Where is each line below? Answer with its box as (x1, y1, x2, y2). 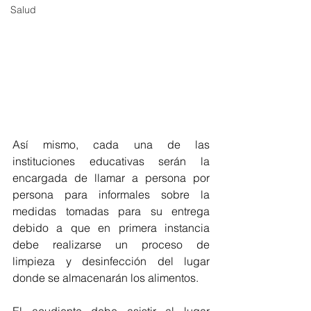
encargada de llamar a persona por (12, 171, 210, 185)
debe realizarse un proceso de (12, 237, 210, 252)
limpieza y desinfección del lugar (12, 254, 210, 269)
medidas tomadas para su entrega (12, 204, 210, 219)
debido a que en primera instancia (12, 221, 210, 235)
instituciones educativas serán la (12, 154, 210, 169)
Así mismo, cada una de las (12, 137, 210, 152)
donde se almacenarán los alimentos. (12, 271, 199, 285)
